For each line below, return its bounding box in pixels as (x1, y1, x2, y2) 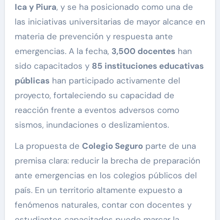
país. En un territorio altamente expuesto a (14, 185, 182, 196)
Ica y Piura (14, 1, 56, 13)
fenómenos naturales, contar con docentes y (14, 199, 192, 211)
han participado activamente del (49, 75, 180, 86)
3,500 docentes (111, 46, 175, 57)
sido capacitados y (14, 60, 92, 72)
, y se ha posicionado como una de (56, 1, 193, 13)
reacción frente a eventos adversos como (14, 105, 179, 116)
